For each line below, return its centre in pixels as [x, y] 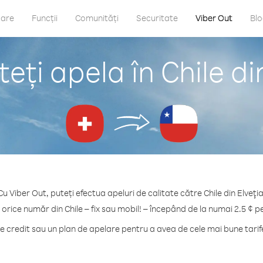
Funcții [45, 18]
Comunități [97, 18]
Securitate [157, 18]
